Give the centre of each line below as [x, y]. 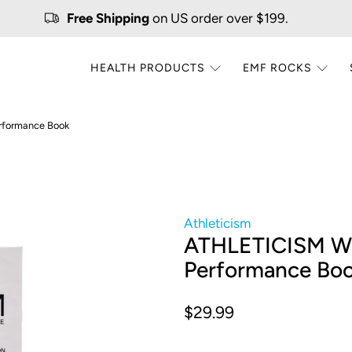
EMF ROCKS [278, 68]
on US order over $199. [218, 18]
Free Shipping [108, 18]
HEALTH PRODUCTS [148, 68]
